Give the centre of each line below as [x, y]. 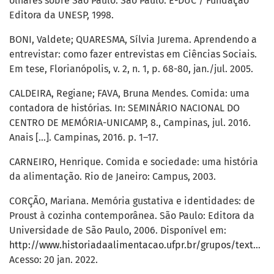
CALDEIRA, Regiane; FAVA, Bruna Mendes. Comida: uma [129, 94]
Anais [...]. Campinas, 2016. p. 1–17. [84, 138]
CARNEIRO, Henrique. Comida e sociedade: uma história [134, 162]
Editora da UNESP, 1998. [61, 15]
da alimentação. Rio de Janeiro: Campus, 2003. [113, 177]
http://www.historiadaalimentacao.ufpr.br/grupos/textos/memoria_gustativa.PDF [131, 245]
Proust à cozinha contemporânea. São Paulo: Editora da [132, 216]
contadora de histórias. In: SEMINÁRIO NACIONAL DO [124, 108]
